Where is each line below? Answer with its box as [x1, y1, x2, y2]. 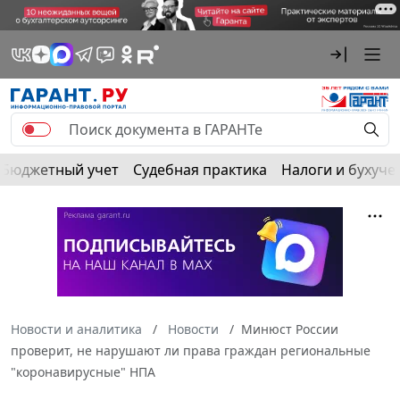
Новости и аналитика [11, 320, 142, 337]
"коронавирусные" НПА [11, 362, 155, 380]
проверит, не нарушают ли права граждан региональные [11, 341, 371, 359]
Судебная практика [133, 159, 267, 179]
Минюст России [241, 320, 338, 337]
